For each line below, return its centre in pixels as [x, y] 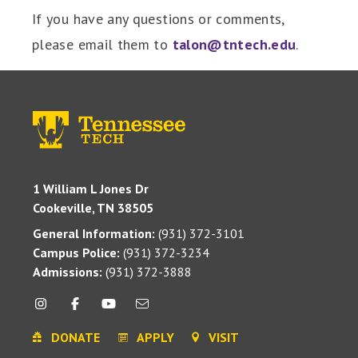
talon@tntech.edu [234, 44]
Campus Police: [77, 252]
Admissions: [68, 271]
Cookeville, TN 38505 [93, 207]
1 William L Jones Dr [91, 188]
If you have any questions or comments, [158, 19]
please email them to [102, 44]
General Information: [94, 233]
